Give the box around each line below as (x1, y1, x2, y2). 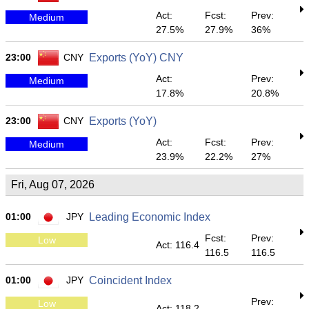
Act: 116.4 (156, 239, 199, 250)
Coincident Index (89, 275, 172, 286)
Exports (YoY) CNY (89, 52, 183, 63)
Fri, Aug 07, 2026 (11, 179, 94, 190)
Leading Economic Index (89, 211, 210, 223)
